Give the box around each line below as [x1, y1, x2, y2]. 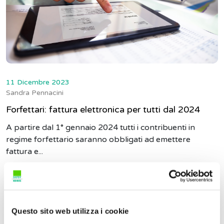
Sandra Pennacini [6, 88, 63, 97]
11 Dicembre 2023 [6, 78, 69, 86]
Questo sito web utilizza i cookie [11, 206, 129, 215]
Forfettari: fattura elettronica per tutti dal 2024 [6, 104, 200, 115]
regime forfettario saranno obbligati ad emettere [6, 134, 190, 144]
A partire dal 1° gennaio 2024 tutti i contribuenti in [6, 122, 195, 132]
